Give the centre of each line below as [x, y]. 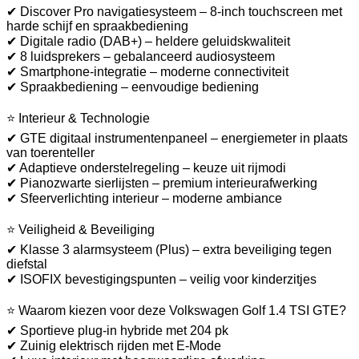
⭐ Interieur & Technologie [78, 118]
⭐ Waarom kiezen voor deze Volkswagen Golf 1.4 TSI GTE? [176, 310]
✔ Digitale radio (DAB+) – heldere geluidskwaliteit [148, 41]
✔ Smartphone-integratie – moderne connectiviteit [147, 71]
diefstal [27, 264]
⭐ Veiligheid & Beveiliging [81, 229]
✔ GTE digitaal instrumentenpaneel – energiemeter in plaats [177, 138]
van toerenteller [50, 152]
